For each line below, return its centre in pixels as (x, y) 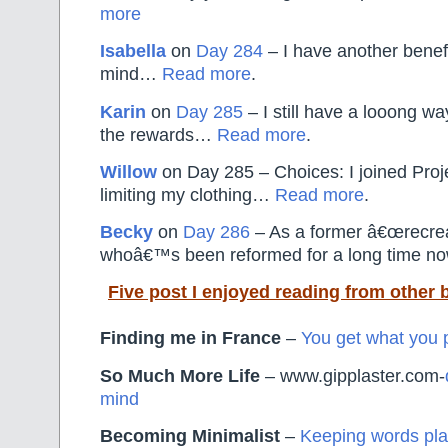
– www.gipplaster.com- (352, 375)
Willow (128, 171)
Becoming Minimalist (190, 435)
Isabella (133, 51)
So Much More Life (180, 375)
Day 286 (216, 232)
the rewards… (158, 134)
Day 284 (229, 51)
